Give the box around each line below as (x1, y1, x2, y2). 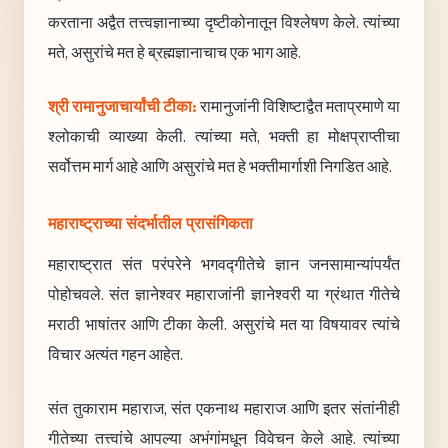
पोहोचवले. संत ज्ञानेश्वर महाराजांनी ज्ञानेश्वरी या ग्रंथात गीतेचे (48, 286, 400, 303)
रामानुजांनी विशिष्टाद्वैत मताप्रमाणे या (197, 98, 400, 115)
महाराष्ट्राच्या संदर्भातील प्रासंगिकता (48, 214, 253, 234)
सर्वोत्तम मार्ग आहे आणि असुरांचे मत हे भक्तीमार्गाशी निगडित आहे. (48, 158, 392, 175)
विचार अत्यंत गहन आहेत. (48, 346, 183, 363)
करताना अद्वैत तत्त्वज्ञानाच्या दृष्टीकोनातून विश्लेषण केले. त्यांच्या (48, 14, 400, 31)
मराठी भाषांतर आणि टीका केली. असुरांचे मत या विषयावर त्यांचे (48, 316, 400, 333)
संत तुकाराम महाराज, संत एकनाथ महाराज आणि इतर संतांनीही (48, 400, 400, 417)
